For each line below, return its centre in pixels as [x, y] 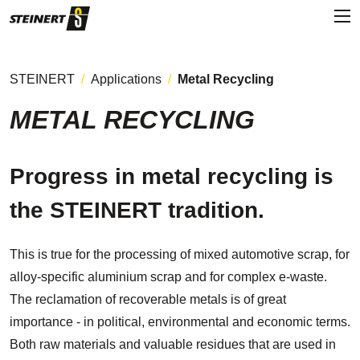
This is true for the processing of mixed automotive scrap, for [180, 254]
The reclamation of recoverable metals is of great [148, 299]
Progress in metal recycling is [172, 176]
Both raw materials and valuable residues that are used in [173, 344]
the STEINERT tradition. [137, 210]
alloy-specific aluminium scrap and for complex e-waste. [168, 277]
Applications [126, 79]
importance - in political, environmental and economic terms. [180, 322]
